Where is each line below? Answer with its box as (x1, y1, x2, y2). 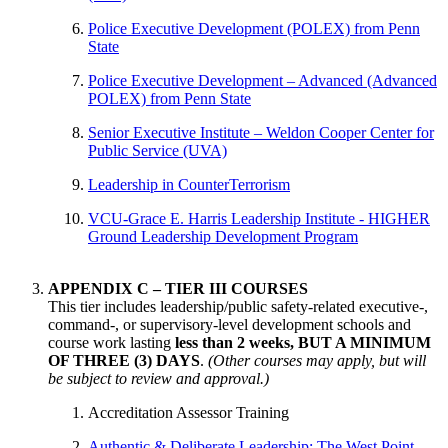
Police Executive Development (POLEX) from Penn (88, 19, 420, 37)
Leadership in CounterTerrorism (88, 175, 290, 193)
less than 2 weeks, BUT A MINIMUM (175, 333, 431, 351)
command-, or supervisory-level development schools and (48, 315, 411, 333)
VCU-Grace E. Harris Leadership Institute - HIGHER (88, 209, 430, 227)
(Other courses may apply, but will (208, 351, 426, 369)
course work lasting (48, 333, 175, 351)
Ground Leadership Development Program (88, 227, 358, 245)
